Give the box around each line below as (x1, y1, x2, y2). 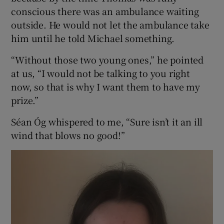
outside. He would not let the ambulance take (11, 18, 209, 31)
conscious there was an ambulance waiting (11, 4, 199, 18)
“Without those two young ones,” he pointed (11, 53, 204, 66)
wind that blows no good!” (11, 128, 125, 142)
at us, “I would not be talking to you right (11, 66, 190, 80)
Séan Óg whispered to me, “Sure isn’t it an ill (11, 115, 203, 128)
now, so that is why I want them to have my (11, 80, 200, 93)
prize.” (11, 93, 39, 107)
